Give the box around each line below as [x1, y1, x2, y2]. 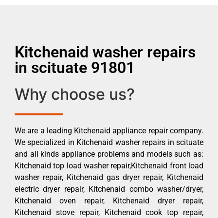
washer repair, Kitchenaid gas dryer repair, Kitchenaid [15, 172, 203, 182]
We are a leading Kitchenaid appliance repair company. [15, 126, 203, 135]
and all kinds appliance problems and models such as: [15, 149, 203, 159]
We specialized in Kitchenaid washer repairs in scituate [15, 137, 203, 147]
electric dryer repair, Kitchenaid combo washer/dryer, [15, 184, 203, 194]
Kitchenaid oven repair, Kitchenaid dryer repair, [15, 196, 203, 205]
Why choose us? [15, 84, 135, 104]
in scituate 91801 [15, 58, 135, 77]
